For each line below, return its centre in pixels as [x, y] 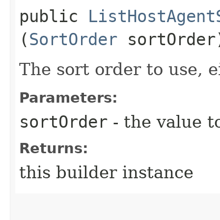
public [54, 16]
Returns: [54, 148]
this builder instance [106, 172]
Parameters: [69, 97]
